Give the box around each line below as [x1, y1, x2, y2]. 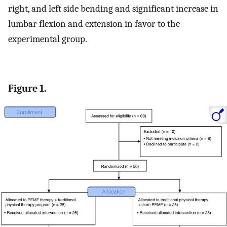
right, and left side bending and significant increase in [8, 3, 218, 14]
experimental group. [8, 33, 87, 45]
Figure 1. [8, 83, 47, 95]
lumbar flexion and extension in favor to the [8, 18, 180, 29]
